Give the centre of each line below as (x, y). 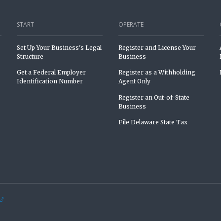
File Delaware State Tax (153, 122)
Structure (30, 56)
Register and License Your (157, 47)
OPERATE (131, 25)
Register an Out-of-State (154, 97)
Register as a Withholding (157, 73)
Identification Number (50, 81)
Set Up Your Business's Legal (59, 47)
